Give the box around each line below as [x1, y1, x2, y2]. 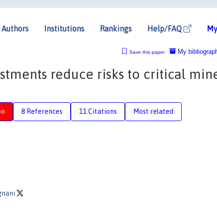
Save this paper [129, 49, 165, 55]
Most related [133, 107, 173, 115]
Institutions [44, 24, 84, 33]
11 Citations [79, 107, 117, 115]
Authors [1, 24, 29, 33]
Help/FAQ [147, 24, 184, 33]
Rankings [100, 24, 132, 33]
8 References [21, 107, 62, 115]
